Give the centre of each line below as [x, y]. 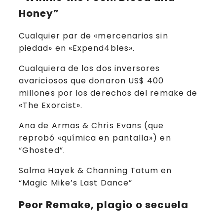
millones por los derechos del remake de [108, 93]
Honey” [39, 14]
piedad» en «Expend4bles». [77, 48]
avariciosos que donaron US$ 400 [92, 80]
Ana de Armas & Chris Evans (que [92, 125]
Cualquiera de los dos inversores [90, 68]
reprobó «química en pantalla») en [95, 138]
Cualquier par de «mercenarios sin [93, 36]
